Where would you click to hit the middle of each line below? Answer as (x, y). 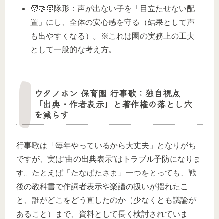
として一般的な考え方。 (74, 50)
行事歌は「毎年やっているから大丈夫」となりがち (106, 146)
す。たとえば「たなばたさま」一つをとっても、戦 (106, 173)
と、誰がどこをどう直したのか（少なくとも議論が (106, 200)
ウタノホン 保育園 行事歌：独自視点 (107, 93)
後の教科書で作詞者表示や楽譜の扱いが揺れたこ (102, 187)
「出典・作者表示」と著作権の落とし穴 (113, 104)
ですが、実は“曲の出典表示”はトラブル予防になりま (109, 159)
